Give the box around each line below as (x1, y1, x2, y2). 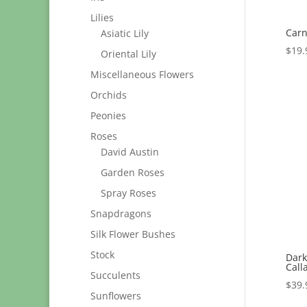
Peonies (90, 109, 126, 122)
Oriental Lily (101, 47, 156, 60)
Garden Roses (101, 166, 164, 179)
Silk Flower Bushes (90, 228, 175, 241)
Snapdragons (90, 207, 151, 220)
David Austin (101, 145, 159, 158)
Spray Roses (101, 186, 156, 199)
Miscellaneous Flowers (90, 68, 194, 81)
